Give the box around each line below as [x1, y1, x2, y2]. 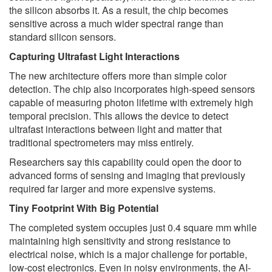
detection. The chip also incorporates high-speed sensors [9, 82, 255, 97]
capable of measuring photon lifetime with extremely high [9, 95, 253, 110]
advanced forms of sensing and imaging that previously [9, 168, 245, 183]
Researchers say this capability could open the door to [9, 155, 242, 169]
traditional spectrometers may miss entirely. [9, 135, 194, 150]
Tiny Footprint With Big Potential [9, 201, 158, 216]
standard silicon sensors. [9, 30, 116, 44]
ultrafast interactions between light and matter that [9, 122, 222, 137]
